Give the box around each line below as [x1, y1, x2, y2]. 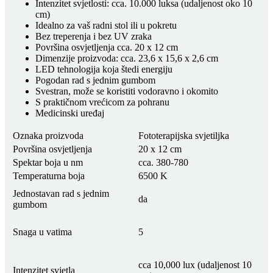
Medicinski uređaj [35, 107, 104, 118]
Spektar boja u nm [13, 157, 83, 168]
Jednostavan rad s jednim [13, 188, 109, 199]
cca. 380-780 [138, 157, 188, 168]
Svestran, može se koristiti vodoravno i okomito [35, 85, 218, 96]
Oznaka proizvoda [13, 130, 83, 141]
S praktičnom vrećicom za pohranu [35, 96, 169, 107]
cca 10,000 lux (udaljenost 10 [138, 259, 252, 270]
